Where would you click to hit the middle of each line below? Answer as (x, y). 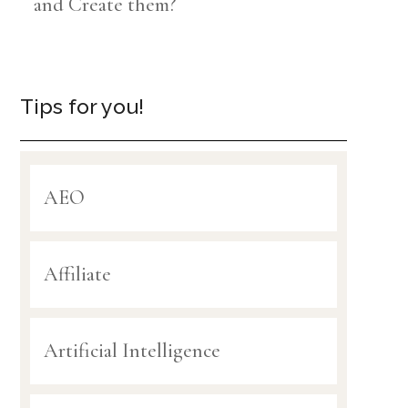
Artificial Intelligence (132, 351)
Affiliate (77, 275)
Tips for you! (82, 107)
